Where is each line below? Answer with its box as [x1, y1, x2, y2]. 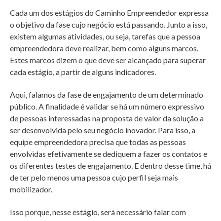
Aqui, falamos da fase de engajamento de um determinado [10, 90, 203, 100]
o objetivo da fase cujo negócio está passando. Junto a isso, [10, 20, 207, 30]
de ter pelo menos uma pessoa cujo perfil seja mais [10, 173, 178, 183]
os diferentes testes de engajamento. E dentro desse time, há [10, 161, 211, 171]
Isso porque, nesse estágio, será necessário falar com [10, 207, 186, 217]
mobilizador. [10, 184, 54, 194]
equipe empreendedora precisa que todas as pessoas [10, 137, 186, 147]
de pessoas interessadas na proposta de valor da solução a [10, 113, 204, 123]
